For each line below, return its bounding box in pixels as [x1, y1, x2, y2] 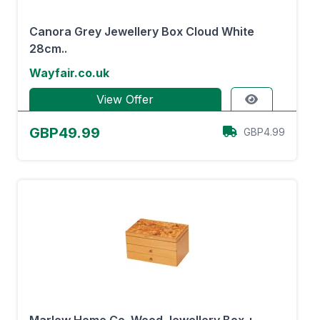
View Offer [96, 92, 154, 106]
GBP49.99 [29, 124, 100, 141]
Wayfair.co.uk [29, 66, 109, 80]
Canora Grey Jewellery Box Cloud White [29, 24, 254, 39]
